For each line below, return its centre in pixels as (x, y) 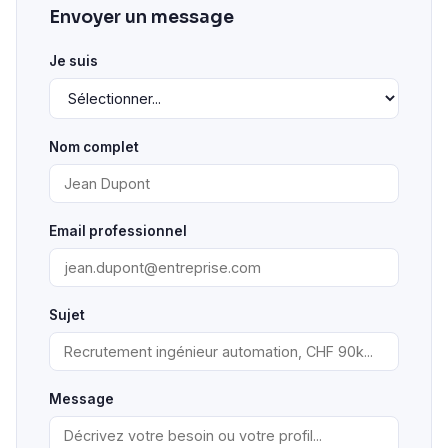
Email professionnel (118, 231)
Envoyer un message (141, 17)
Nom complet (94, 147)
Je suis (73, 61)
